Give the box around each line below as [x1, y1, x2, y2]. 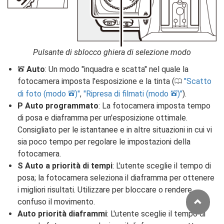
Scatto [186, 76, 211, 86]
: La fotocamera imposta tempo [98, 100, 210, 110]
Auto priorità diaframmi [17, 208, 107, 218]
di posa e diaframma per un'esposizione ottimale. [17, 112, 187, 122]
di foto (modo [17, 88, 68, 98]
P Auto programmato [17, 100, 98, 110]
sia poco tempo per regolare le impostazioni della [17, 136, 190, 146]
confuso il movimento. [17, 196, 95, 206]
